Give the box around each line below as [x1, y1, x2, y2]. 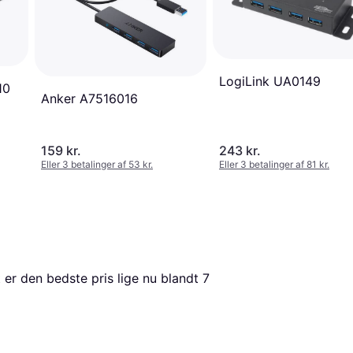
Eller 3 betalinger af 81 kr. [219, 158, 329, 170]
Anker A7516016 [41, 91, 138, 107]
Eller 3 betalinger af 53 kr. [41, 158, 153, 170]
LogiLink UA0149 [219, 73, 321, 90]
